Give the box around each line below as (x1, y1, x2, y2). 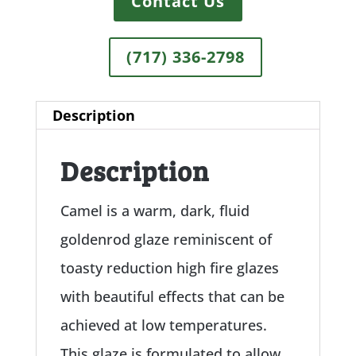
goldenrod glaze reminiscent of (60, 230, 272, 250)
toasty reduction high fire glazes (60, 258, 279, 278)
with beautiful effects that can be (60, 287, 284, 307)
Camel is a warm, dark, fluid (60, 201, 250, 221)
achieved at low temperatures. (60, 315, 267, 335)
